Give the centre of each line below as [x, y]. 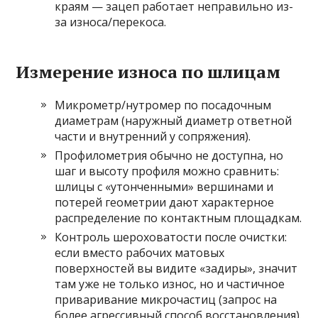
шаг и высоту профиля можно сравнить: [167, 171]
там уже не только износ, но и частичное [170, 284]
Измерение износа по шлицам [148, 72]
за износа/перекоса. [111, 22]
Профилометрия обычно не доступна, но [169, 155]
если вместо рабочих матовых [140, 253]
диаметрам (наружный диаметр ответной [174, 121]
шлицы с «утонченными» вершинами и [164, 187]
